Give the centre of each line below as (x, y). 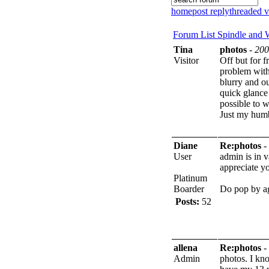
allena (186, 247)
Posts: (187, 201)
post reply (211, 11)
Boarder (189, 189)
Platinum (190, 178)
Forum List (195, 34)
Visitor (186, 60)
